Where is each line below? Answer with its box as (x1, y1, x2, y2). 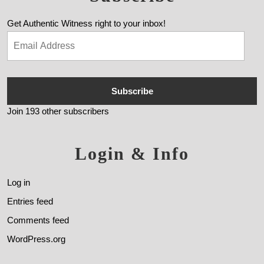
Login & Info (75, 143, 189, 163)
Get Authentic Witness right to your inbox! (7, 18, 166, 29)
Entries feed (7, 196, 53, 206)
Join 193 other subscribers (7, 106, 109, 117)
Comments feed (7, 214, 69, 225)
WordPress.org (7, 233, 65, 244)
